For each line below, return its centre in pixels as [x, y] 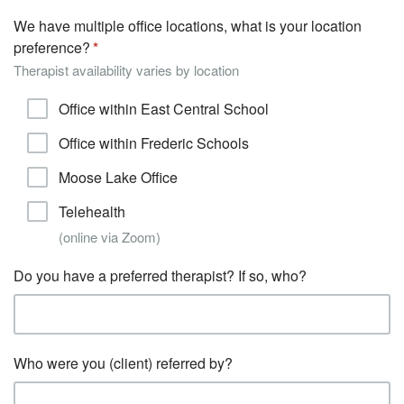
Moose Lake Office [118, 177]
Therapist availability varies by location [126, 70]
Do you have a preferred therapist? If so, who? [160, 275]
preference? [52, 47]
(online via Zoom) [110, 237]
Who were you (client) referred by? [123, 363]
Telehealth [92, 211]
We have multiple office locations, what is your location [188, 26]
